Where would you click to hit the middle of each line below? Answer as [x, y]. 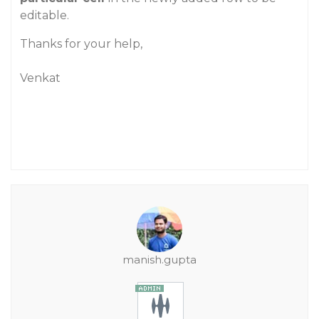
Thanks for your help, [81, 44]
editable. [45, 15]
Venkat [40, 78]
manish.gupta [159, 260]
